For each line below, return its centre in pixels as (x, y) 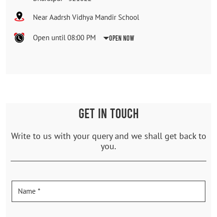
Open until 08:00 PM (64, 37)
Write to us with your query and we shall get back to (108, 136)
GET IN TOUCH (108, 113)
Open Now (122, 38)
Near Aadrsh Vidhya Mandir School (86, 17)
